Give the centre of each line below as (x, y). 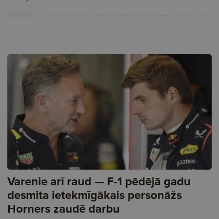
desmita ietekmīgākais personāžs (95, 195)
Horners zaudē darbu (64, 208)
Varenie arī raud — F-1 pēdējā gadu (99, 181)
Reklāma (22, 15)
